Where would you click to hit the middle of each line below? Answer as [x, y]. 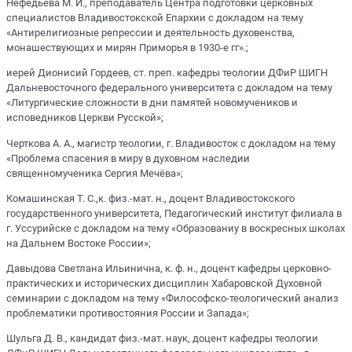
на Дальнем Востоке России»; [79, 243]
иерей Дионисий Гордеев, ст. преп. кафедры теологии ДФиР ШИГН [167, 73]
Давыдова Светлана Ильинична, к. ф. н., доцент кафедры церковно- [169, 268]
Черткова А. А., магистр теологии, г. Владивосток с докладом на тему [171, 143]
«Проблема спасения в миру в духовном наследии [128, 158]
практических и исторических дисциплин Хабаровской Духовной [164, 283]
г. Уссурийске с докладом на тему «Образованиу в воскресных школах [176, 228]
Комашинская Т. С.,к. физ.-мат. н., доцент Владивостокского [150, 198]
